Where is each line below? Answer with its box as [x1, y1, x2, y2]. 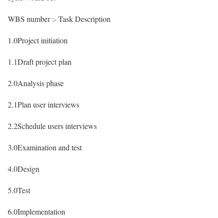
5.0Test [8, 184, 30, 195]
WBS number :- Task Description [8, 13, 110, 24]
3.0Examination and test [8, 142, 82, 152]
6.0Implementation [8, 206, 65, 217]
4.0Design [8, 163, 39, 174]
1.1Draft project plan [8, 56, 72, 67]
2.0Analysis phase [8, 77, 64, 88]
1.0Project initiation [8, 35, 68, 45]
